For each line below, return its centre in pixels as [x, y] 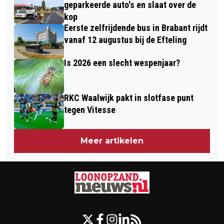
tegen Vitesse [90, 109]
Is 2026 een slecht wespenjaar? [122, 62]
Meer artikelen [112, 140]
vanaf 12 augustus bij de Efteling [125, 39]
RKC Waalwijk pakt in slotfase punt [129, 97]
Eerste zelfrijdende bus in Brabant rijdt [136, 27]
